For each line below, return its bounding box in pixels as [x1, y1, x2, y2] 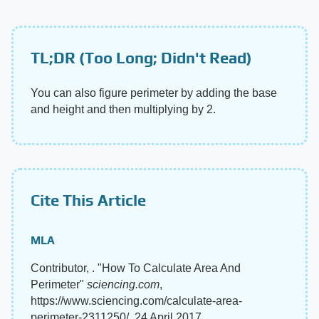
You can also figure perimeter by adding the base [31, 86, 277, 99]
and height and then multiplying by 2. [31, 103, 216, 115]
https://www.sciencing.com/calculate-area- [31, 294, 242, 307]
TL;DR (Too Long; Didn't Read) [31, 48, 252, 67]
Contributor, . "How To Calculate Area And [31, 261, 241, 274]
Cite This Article [31, 190, 146, 209]
